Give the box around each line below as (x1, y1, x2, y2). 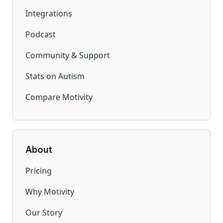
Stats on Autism (25, 71, 85, 82)
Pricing (25, 165, 52, 177)
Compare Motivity (25, 92, 93, 103)
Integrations (25, 8, 72, 19)
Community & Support (25, 50, 110, 61)
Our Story (25, 207, 62, 219)
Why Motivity (25, 186, 74, 198)
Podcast (25, 29, 56, 40)
